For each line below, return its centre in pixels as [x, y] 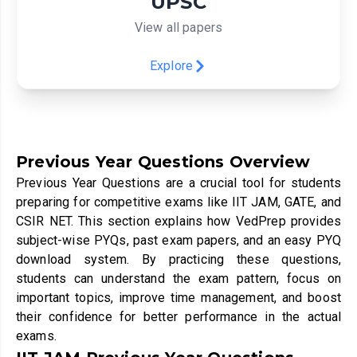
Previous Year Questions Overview [163, 161]
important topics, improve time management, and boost [178, 297]
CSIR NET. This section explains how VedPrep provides [178, 221]
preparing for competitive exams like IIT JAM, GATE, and [178, 202]
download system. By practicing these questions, [178, 259]
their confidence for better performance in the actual [178, 316]
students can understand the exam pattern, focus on [178, 278]
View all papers [178, 27]
